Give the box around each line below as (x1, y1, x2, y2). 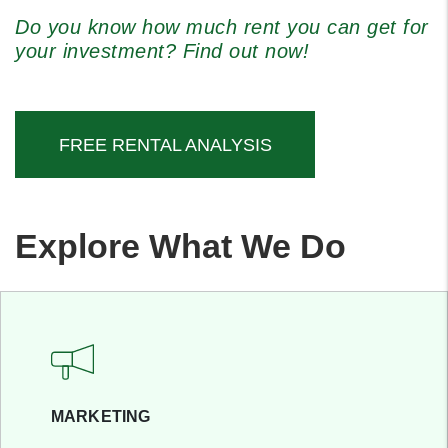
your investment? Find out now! (15, 40, 309, 62)
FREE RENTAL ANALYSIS (58, 134, 272, 155)
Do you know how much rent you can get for (15, 16, 429, 38)
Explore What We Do (15, 227, 346, 265)
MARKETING (51, 408, 151, 425)
